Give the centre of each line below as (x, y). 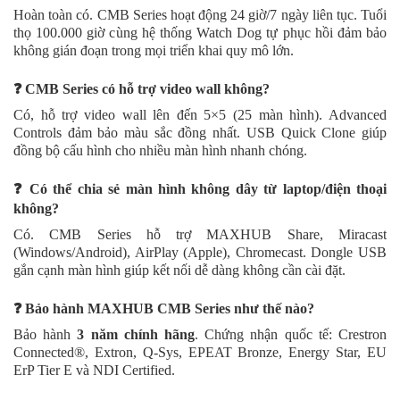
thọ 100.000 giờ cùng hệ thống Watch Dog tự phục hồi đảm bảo (200, 32)
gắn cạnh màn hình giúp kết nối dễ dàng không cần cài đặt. (179, 270)
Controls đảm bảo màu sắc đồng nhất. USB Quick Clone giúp (200, 132)
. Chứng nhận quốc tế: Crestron (291, 334)
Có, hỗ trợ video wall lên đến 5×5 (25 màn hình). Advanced (200, 114)
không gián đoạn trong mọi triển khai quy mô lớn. (154, 50)
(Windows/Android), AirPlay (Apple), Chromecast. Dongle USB (200, 252)
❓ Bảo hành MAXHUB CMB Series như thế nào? (164, 308)
